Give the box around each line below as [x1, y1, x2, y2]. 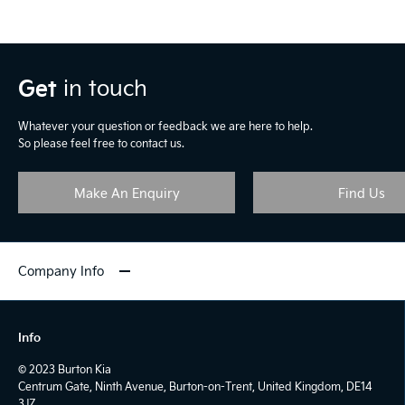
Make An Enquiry [73, 184, 180, 202]
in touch [57, 72, 147, 102]
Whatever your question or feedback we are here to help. [18, 118, 313, 134]
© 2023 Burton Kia [18, 362, 111, 377]
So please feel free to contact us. [18, 136, 184, 151]
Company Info [18, 262, 104, 280]
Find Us [338, 184, 385, 202]
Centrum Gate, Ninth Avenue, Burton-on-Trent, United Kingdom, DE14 [18, 379, 372, 394]
